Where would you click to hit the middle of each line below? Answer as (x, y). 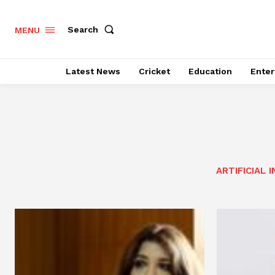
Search (83, 29)
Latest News (93, 71)
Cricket (154, 71)
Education (210, 71)
